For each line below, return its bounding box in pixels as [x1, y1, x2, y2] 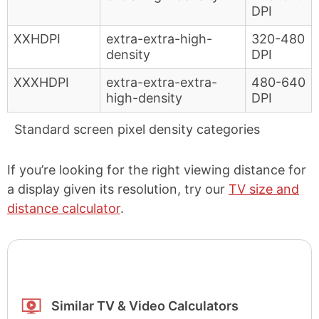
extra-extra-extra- [106, 74, 217, 90]
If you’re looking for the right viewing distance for [7, 162, 306, 177]
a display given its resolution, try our [7, 181, 229, 197]
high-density [106, 90, 182, 105]
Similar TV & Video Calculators [51, 298, 239, 313]
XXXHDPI [14, 74, 69, 90]
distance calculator [7, 200, 120, 216]
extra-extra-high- [106, 31, 212, 46]
